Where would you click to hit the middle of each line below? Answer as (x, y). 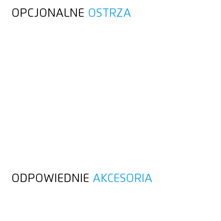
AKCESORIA (122, 178)
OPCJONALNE (49, 13)
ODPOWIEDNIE (52, 178)
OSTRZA (109, 13)
